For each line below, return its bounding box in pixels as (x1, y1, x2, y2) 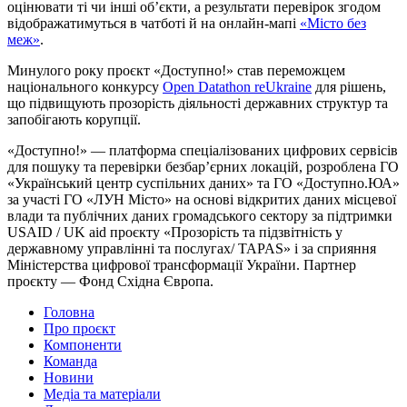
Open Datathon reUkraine (163, 79, 312, 95)
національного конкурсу (7, 79, 163, 95)
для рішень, (312, 79, 386, 95)
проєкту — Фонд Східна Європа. (7, 273, 213, 290)
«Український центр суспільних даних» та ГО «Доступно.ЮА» (7, 175, 400, 192)
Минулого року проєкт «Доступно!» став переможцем (7, 63, 345, 79)
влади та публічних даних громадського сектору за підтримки (7, 208, 392, 224)
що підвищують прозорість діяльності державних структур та (7, 95, 388, 112)
